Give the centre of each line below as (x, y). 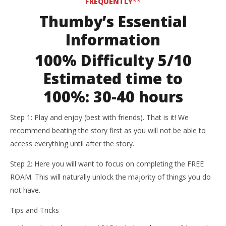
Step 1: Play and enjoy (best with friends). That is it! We (99, 118)
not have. (25, 190)
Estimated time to (113, 79)
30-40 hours (136, 97)
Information (113, 40)
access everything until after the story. (72, 144)
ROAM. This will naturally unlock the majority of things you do (110, 177)
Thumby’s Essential (113, 22)
